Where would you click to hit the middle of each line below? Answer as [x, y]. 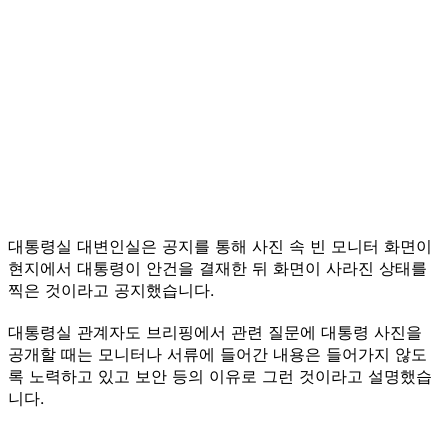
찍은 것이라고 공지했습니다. [111, 289]
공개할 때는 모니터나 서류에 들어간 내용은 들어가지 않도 [217, 353]
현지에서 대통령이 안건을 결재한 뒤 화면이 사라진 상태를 [217, 267]
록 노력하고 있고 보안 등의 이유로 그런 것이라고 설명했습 [220, 375]
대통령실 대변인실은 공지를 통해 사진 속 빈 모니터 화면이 [220, 245]
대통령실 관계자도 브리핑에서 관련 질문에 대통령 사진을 [215, 331]
